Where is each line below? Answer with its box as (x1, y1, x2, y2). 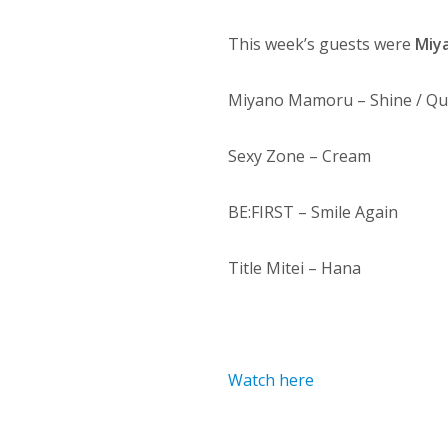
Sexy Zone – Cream (228, 145, 372, 167)
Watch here (228, 369, 315, 391)
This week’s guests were (228, 33, 416, 55)
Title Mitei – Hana (228, 257, 362, 279)
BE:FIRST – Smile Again (228, 201, 399, 223)
